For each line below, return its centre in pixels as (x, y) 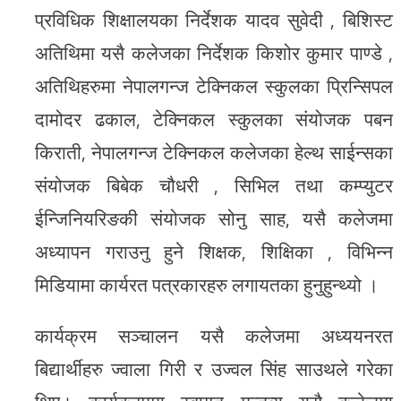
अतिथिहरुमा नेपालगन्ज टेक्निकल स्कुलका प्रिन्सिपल (214, 86)
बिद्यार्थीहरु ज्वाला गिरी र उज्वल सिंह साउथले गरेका (214, 369)
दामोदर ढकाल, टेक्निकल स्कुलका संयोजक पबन (214, 119)
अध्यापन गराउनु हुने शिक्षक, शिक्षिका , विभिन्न (214, 252)
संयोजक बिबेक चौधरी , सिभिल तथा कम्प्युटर (214, 185)
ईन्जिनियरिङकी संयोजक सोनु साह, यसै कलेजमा (214, 218)
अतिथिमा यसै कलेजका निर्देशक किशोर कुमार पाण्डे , (214, 53)
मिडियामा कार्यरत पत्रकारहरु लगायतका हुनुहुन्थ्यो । (206, 285)
